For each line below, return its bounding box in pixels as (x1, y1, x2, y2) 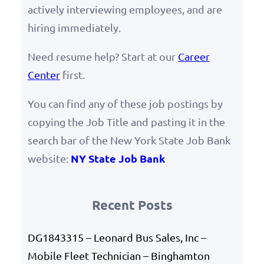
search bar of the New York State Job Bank (27, 134, 230, 147)
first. (60, 68, 85, 81)
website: (27, 152, 71, 165)
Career (177, 50, 210, 63)
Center (27, 68, 60, 81)
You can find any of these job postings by (27, 97, 223, 110)
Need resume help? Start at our (27, 50, 178, 63)
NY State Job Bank (70, 151, 165, 166)
